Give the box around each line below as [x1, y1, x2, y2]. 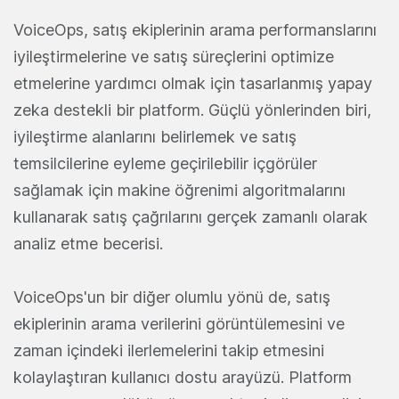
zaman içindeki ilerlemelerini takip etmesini [13, 341, 324, 361]
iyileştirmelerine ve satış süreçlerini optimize [13, 47, 334, 67]
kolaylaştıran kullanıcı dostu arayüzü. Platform [13, 368, 352, 387]
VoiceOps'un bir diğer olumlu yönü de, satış [13, 288, 330, 307]
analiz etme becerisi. [13, 234, 163, 254]
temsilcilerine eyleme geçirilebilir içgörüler [13, 154, 317, 174]
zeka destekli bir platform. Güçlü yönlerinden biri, [13, 101, 371, 120]
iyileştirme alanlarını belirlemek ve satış [13, 127, 297, 147]
